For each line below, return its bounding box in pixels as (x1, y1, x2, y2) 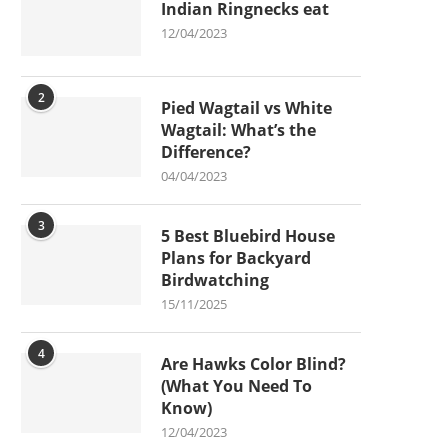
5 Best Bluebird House (161, 224, 335, 247)
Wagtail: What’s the (161, 118, 316, 141)
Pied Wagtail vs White (161, 96, 332, 119)
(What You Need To (161, 374, 312, 397)
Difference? (161, 140, 251, 163)
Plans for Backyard (161, 246, 311, 269)
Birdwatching (161, 268, 269, 291)
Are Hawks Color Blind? (161, 352, 346, 375)
